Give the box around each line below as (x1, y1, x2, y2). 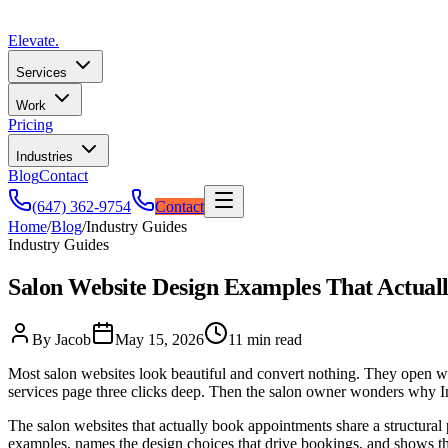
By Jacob (32, 330, 91, 348)
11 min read (228, 330, 302, 348)
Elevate (8, 32, 55, 49)
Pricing (8, 116, 53, 133)
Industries (16, 149, 77, 164)
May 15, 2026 (115, 330, 204, 348)
